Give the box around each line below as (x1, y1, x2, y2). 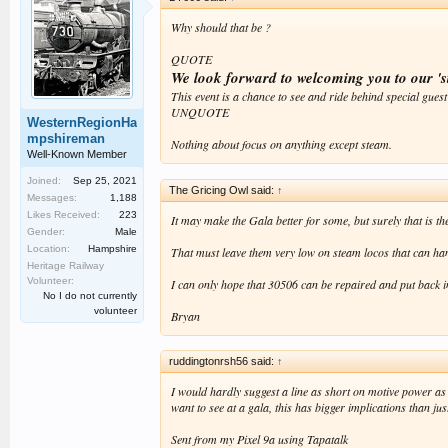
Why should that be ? (171, 19, 271, 35)
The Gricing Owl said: (169, 183, 277, 196)
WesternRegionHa (27, 115, 137, 130)
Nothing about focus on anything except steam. (171, 136, 392, 152)
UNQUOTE (171, 104, 229, 120)
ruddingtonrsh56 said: (169, 355, 277, 368)
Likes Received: (27, 209, 100, 220)
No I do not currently (43, 290, 137, 301)
